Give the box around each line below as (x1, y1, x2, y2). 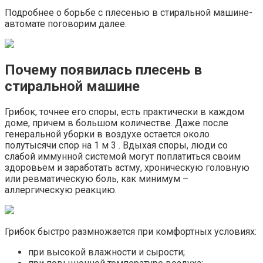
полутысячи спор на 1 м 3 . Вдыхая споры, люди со (5, 140, 228, 151)
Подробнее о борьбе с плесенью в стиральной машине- (5, 6, 252, 18)
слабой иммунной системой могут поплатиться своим (5, 151, 241, 163)
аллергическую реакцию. (5, 184, 117, 196)
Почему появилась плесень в (5, 62, 202, 79)
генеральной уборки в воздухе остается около (5, 129, 210, 140)
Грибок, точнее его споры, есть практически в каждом (5, 106, 244, 118)
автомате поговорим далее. (5, 18, 127, 29)
